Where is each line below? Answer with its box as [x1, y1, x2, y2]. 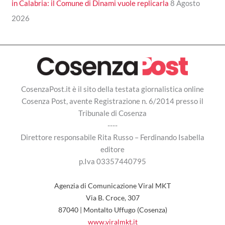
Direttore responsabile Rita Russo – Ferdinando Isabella [21, 132, 204, 142]
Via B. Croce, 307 [85, 193, 140, 202]
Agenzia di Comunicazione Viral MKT [54, 181, 171, 190]
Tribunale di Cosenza [78, 108, 147, 118]
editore [100, 144, 125, 154]
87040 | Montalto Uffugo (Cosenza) [58, 205, 167, 214]
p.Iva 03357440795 [79, 156, 146, 166]
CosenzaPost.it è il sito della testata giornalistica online [21, 84, 204, 93]
